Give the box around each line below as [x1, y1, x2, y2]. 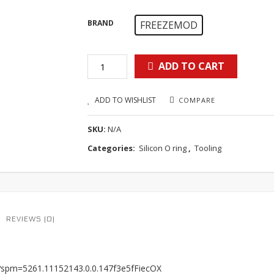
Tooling [194, 143, 222, 154]
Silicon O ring [139, 143, 187, 154]
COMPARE [179, 95, 216, 105]
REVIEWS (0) [6, 215, 55, 223]
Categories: [87, 143, 138, 154]
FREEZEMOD [140, 18, 198, 32]
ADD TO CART [158, 59, 225, 73]
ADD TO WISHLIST [95, 95, 157, 105]
